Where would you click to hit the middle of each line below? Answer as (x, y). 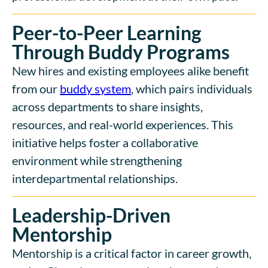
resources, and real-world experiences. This (123, 124)
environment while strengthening (97, 160)
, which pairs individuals (192, 88)
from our (36, 88)
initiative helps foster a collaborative (105, 142)
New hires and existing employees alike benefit (130, 70)
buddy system (95, 88)
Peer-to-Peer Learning (107, 32)
